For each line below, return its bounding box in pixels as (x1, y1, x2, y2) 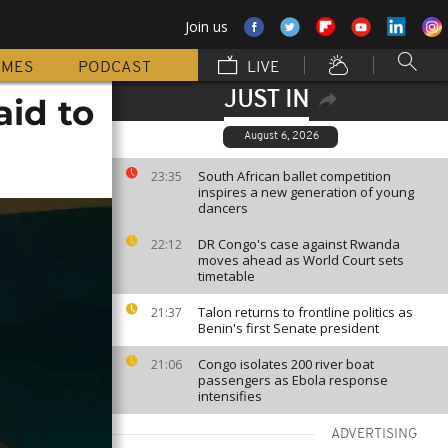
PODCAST (78, 60, 151, 76)
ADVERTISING (331, 427, 418, 442)
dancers (198, 199, 248, 217)
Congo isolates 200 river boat (198, 355, 374, 373)
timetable (198, 267, 255, 285)
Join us (185, 17, 228, 36)
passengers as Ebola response (198, 371, 388, 389)
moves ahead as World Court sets (198, 251, 404, 269)
